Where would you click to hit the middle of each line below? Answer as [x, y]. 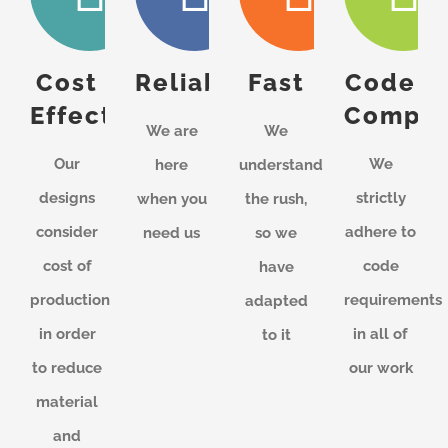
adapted [276, 300]
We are [171, 130]
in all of [381, 333]
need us [172, 232]
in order [67, 333]
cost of [67, 265]
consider [67, 231]
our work [380, 367]
